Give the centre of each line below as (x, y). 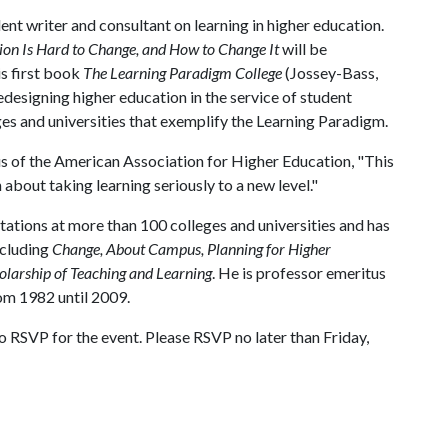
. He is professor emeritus (299, 272)
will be (303, 48)
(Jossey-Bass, (331, 72)
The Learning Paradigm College (182, 72)
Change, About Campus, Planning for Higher (191, 248)
